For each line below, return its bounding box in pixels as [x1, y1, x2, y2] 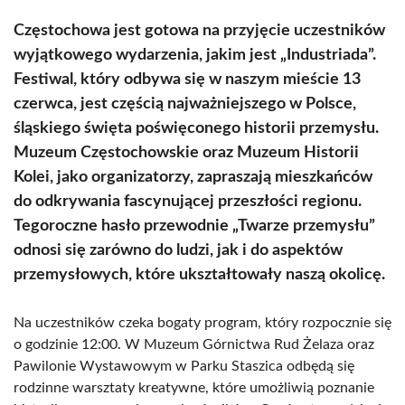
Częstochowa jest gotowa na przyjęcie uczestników [14, 23, 385, 39]
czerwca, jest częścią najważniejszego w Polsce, [14, 96, 356, 112]
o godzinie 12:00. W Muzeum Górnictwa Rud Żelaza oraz [14, 337, 374, 352]
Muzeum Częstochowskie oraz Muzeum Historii [14, 145, 359, 161]
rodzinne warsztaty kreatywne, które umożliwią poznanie [14, 381, 374, 395]
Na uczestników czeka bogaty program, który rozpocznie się [14, 316, 391, 330]
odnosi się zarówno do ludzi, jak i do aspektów [14, 242, 343, 259]
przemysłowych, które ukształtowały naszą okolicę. [14, 267, 385, 283]
